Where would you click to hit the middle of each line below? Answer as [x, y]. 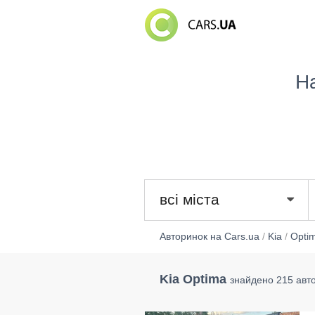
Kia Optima [193, 279]
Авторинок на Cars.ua [209, 237]
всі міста [189, 199]
